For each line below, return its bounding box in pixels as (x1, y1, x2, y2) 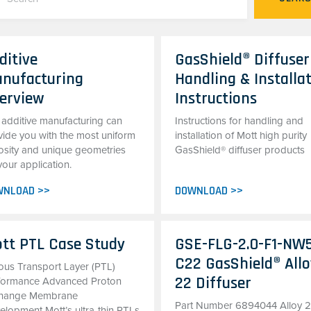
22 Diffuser (175, 273, 252, 294)
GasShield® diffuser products (175, 144, 305, 156)
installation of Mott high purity (175, 129, 308, 142)
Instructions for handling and (175, 115, 304, 127)
